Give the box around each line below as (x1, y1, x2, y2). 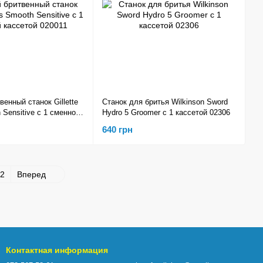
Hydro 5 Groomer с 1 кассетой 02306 (102, 107, 230, 117)
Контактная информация (6, 245, 108, 255)
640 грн (102, 124, 133, 134)
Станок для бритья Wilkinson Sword (102, 97, 228, 106)
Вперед (16, 169, 48, 179)
